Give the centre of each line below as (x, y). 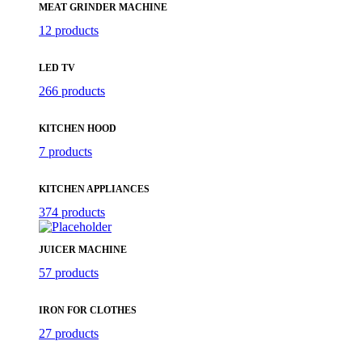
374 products (72, 212)
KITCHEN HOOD (78, 128)
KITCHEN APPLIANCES (94, 189)
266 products (72, 91)
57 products (69, 273)
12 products (69, 30)
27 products (69, 333)
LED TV (57, 68)
